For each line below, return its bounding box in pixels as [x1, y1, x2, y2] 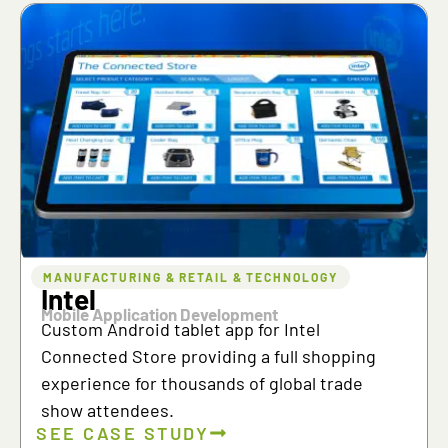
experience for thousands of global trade [41, 371, 363, 394]
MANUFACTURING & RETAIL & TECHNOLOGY [43, 269, 338, 284]
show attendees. [41, 398, 174, 421]
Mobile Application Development [41, 303, 278, 324]
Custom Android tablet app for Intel [41, 317, 320, 340]
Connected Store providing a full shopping [41, 344, 376, 367]
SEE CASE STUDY [36, 421, 209, 444]
